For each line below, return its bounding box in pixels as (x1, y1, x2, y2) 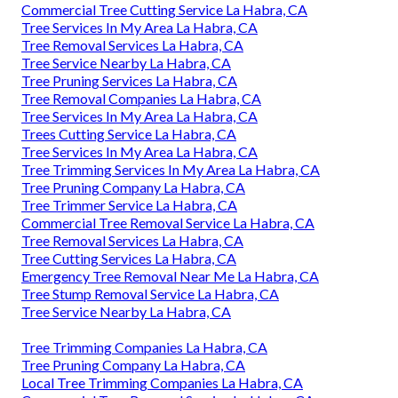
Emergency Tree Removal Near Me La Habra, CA (21, 267, 319, 284)
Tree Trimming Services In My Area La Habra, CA (21, 160, 320, 178)
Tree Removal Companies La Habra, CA (21, 89, 261, 107)
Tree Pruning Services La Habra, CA (21, 71, 237, 89)
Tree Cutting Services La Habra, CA (21, 249, 236, 267)
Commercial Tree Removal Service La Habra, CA (21, 213, 314, 231)
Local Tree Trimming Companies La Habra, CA (21, 373, 303, 391)
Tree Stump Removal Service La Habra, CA (21, 284, 279, 302)
